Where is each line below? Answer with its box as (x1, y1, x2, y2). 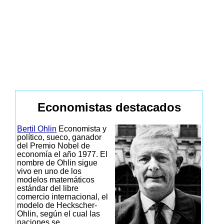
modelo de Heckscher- (17, 200, 97, 209)
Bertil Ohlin (17, 124, 57, 133)
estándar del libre (17, 183, 79, 192)
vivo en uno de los (17, 166, 82, 175)
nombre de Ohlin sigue (17, 158, 98, 167)
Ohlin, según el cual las (17, 209, 100, 218)
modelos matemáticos (17, 175, 95, 184)
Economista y (56, 124, 107, 133)
